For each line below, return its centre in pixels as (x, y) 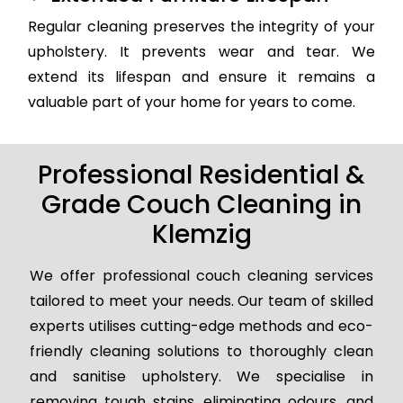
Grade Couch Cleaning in (201, 205)
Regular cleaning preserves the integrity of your (201, 27)
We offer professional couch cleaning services (201, 276)
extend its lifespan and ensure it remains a (201, 77)
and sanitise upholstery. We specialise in (201, 377)
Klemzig (201, 235)
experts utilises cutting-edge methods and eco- (201, 327)
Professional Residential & (201, 175)
